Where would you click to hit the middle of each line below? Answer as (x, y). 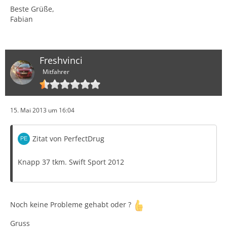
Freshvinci (61, 60)
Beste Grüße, (32, 9)
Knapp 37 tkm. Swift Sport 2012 (71, 162)
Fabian (22, 19)
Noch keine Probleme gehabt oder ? (72, 205)
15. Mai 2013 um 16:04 (42, 110)
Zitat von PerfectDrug (68, 139)
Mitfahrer (56, 72)
